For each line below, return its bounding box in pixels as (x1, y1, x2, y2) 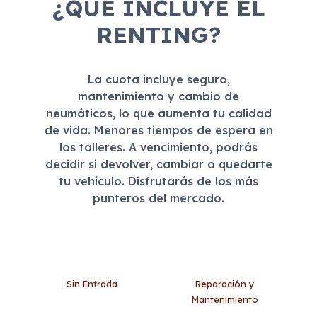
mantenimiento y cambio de (78, 89, 239, 104)
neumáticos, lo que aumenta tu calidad (45, 106, 272, 121)
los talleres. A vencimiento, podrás (59, 140, 258, 155)
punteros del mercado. (93, 191, 224, 206)
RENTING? (96, 21, 221, 50)
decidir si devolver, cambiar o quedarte (45, 157, 272, 172)
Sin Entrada (67, 278, 118, 290)
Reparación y (195, 278, 255, 290)
